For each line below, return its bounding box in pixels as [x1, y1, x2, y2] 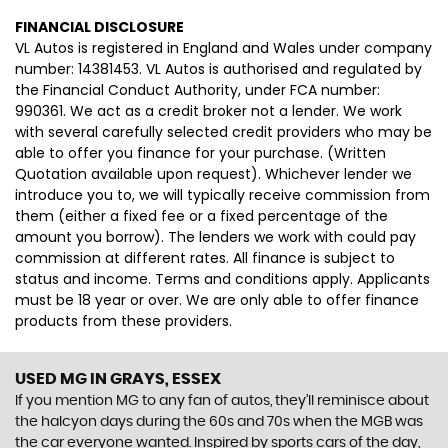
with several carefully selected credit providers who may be [15, 122, 432, 142]
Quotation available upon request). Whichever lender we [15, 164, 412, 184]
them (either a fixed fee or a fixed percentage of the [15, 206, 388, 226]
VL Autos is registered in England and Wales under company [15, 38, 432, 58]
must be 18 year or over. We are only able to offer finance [15, 290, 419, 310]
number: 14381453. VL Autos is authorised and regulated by [15, 59, 422, 79]
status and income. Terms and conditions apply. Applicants [15, 269, 430, 289]
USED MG [15, 371, 87, 387]
